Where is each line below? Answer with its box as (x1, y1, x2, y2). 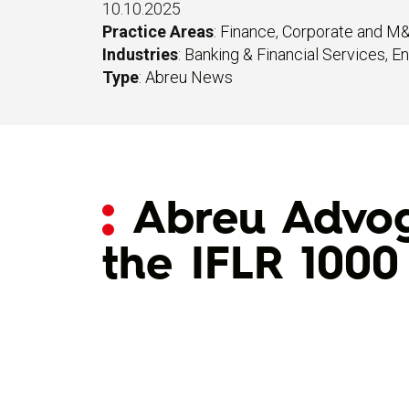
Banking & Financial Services (184, 45, 385, 64)
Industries (102, 45, 178, 64)
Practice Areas (102, 22, 214, 41)
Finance (220, 22, 276, 41)
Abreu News (145, 68, 233, 87)
